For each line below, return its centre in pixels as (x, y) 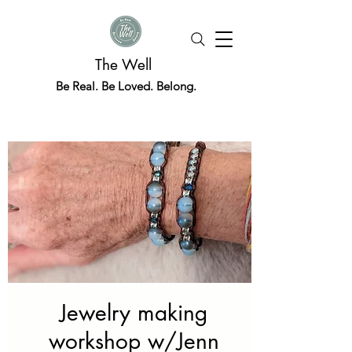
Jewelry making (134, 313)
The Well (126, 65)
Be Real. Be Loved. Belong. (126, 86)
